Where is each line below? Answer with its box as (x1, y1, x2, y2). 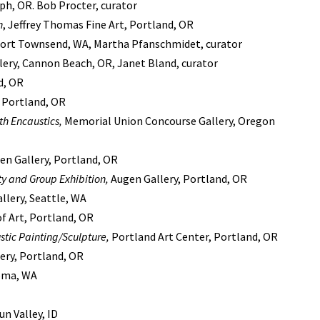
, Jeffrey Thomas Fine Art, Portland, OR (3, 16, 194, 31)
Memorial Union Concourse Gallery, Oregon (62, 113, 275, 128)
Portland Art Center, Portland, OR (109, 229, 278, 244)
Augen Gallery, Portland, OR (109, 171, 247, 186)
